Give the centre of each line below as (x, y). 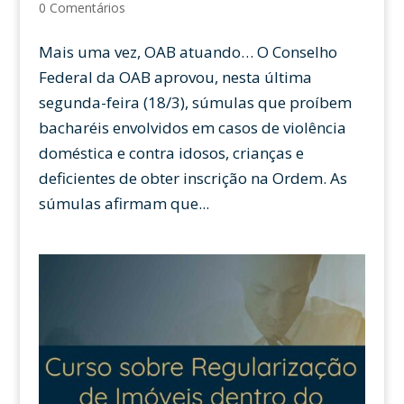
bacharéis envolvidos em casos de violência (192, 127)
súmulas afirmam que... (124, 203)
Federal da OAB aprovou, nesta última (175, 77)
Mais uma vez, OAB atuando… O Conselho (188, 51)
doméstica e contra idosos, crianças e (171, 152)
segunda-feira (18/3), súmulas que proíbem (195, 102)
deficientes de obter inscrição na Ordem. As (193, 178)
